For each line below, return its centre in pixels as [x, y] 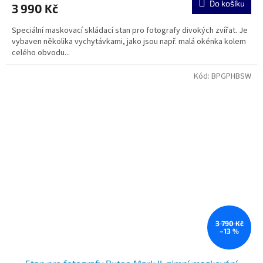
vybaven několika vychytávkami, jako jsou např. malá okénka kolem [129, 41]
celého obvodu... [41, 53]
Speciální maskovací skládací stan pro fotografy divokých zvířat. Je [130, 30]
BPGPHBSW [231, 76]
